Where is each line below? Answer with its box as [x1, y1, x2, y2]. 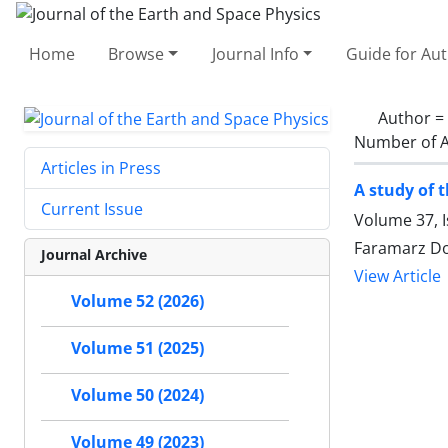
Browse [108, 42, 165, 65]
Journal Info [211, 42, 299, 65]
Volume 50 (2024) [71, 384, 204, 407]
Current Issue [41, 198, 143, 221]
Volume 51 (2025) [71, 337, 204, 360]
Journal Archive [41, 245, 147, 265]
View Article [354, 265, 441, 287]
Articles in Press [41, 157, 161, 180]
